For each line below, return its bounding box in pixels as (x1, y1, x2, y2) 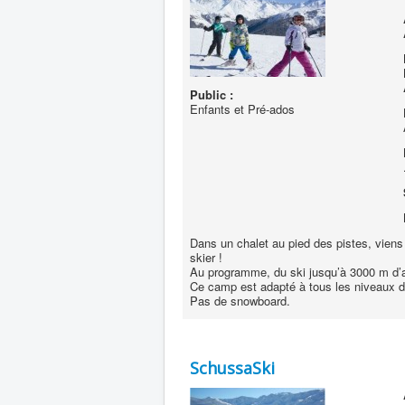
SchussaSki (190, 357, 275, 379)
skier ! (190, 249, 222, 266)
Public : (190, 86, 233, 103)
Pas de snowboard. (190, 292, 290, 309)
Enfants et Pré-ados (190, 100, 295, 118)
